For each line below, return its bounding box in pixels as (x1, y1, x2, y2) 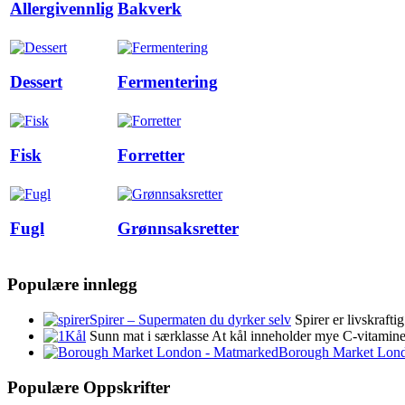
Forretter (118, 146, 184, 165)
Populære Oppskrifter (7, 377, 170, 397)
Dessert (10, 72, 62, 92)
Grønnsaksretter (118, 219, 239, 239)
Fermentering (118, 72, 218, 92)
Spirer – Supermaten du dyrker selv (89, 312, 291, 328)
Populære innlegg (7, 275, 137, 295)
